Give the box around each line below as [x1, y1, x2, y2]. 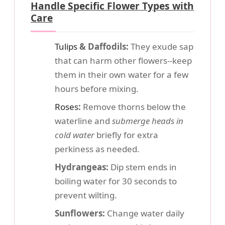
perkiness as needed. [55, 143, 140, 155]
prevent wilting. [55, 189, 117, 201]
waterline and [55, 115, 112, 127]
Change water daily [105, 207, 184, 219]
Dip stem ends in [108, 161, 177, 173]
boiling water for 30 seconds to [55, 175, 177, 187]
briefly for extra [94, 129, 158, 141]
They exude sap [129, 41, 193, 52]
